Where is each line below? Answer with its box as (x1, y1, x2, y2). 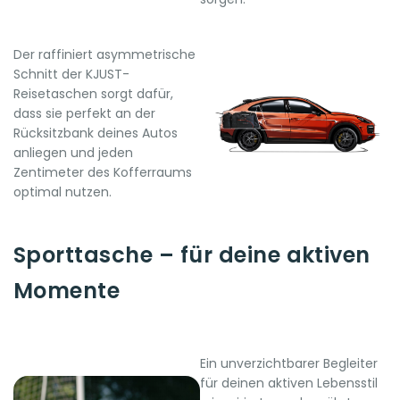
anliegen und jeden (13, 143, 133, 162)
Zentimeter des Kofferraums (13, 162, 192, 181)
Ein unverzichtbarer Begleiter (200, 354, 378, 372)
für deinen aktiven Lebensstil (200, 373, 378, 392)
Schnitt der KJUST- (13, 64, 129, 83)
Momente (13, 275, 121, 305)
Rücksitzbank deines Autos (13, 123, 178, 142)
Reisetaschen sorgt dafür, (13, 84, 173, 103)
